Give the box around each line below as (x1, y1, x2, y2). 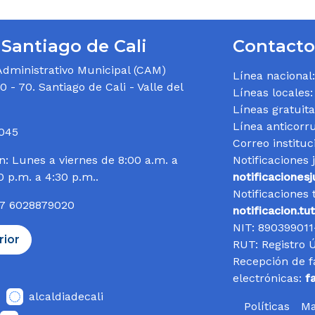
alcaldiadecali (29, 290, 103, 304)
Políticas (244, 300, 290, 314)
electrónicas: (233, 271, 305, 285)
